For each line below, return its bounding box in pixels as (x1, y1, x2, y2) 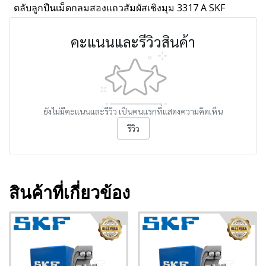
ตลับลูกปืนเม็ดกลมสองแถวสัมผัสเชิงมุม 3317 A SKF (14, 1, 225, 14)
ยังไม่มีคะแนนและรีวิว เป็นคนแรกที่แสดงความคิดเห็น (43, 106, 223, 116)
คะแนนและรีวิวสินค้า (71, 32, 195, 51)
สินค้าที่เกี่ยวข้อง (9, 180, 130, 204)
